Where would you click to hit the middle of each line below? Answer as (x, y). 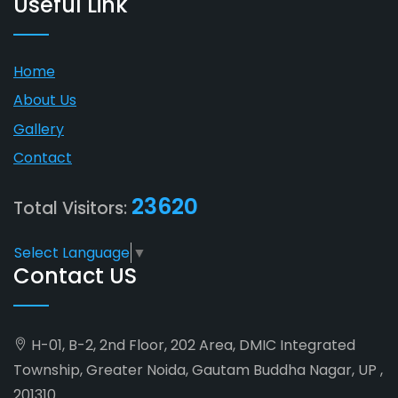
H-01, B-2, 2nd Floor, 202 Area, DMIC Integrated (191, 346)
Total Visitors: (72, 209)
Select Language (72, 253)
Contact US (75, 276)
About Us (45, 100)
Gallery (39, 129)
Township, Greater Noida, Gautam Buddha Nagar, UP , (198, 370)
